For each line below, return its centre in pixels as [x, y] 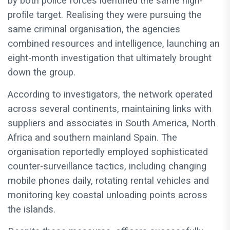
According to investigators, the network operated [110, 95]
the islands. [32, 210]
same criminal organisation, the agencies [94, 30]
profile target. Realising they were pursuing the [105, 15]
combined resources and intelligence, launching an [114, 44]
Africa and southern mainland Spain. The [92, 138]
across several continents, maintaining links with [110, 109]
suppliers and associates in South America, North [112, 123]
